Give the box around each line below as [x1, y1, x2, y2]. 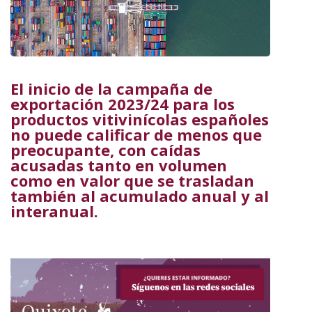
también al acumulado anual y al [10, 185, 269, 206]
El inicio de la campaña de [10, 77, 212, 99]
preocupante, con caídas [10, 139, 201, 160]
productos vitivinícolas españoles [10, 108, 269, 130]
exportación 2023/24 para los [10, 93, 235, 114]
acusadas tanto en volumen [10, 154, 227, 175]
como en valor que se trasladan [10, 169, 254, 191]
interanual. [10, 200, 98, 221]
